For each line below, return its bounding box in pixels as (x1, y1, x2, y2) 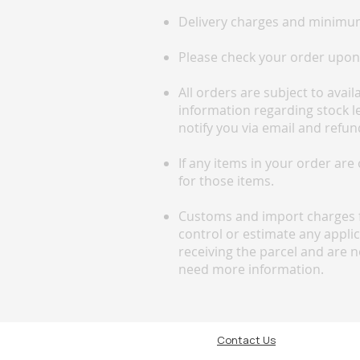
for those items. (178, 172, 274, 190)
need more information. (178, 260, 324, 279)
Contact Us (217, 333, 276, 348)
